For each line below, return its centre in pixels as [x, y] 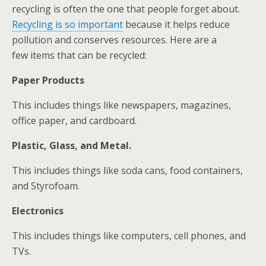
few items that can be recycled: [79, 55]
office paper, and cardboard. [74, 121]
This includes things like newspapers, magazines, [121, 105]
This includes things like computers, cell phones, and [129, 236]
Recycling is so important [67, 24]
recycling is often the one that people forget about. [126, 9]
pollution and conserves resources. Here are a [114, 40]
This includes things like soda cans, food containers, [127, 170]
